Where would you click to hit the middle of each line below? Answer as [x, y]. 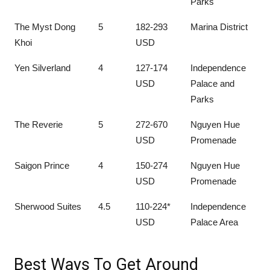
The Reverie [39, 124]
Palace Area [214, 222]
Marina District [219, 27]
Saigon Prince [42, 165]
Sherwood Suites [48, 206]
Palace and [212, 83]
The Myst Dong [45, 27]
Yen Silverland [42, 67]
